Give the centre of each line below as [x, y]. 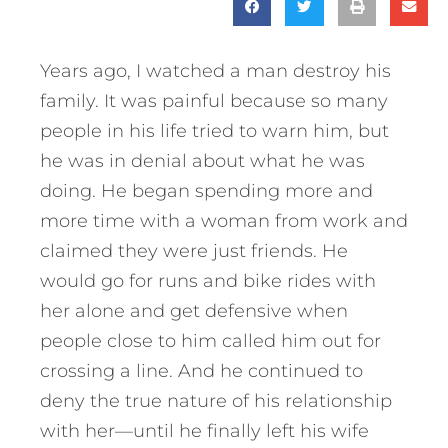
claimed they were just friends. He [194, 250]
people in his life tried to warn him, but [214, 130]
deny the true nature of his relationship [216, 400]
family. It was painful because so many [214, 100]
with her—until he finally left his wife [204, 430]
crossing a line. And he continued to [201, 370]
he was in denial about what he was [202, 160]
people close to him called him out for [210, 340]
